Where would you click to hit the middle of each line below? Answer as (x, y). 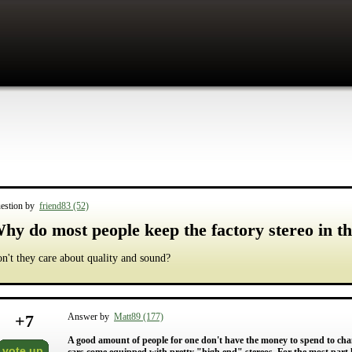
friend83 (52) (64, 206)
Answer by (91, 317)
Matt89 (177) (139, 317)
